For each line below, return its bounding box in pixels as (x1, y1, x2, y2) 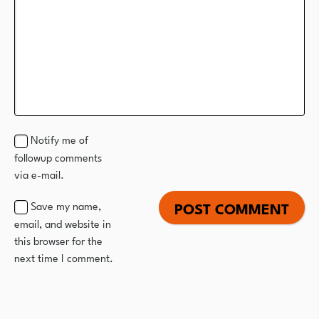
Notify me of (31, 130, 89, 149)
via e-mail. (14, 164, 64, 183)
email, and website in (14, 213, 111, 232)
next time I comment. (14, 247, 113, 266)
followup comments (14, 147, 102, 166)
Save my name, (31, 195, 102, 214)
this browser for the (14, 230, 103, 249)
